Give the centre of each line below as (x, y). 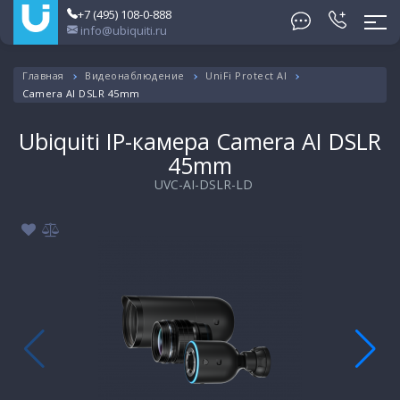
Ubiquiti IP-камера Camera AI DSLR (200, 141)
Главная (43, 75)
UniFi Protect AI (246, 75)
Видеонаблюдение (135, 75)
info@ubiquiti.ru (122, 30)
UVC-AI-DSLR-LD (204, 184)
